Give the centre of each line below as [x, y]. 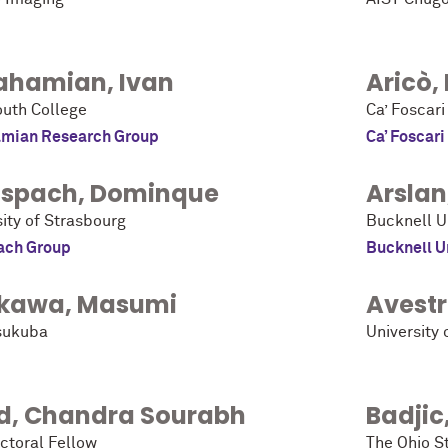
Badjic [405, 416]
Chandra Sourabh [135, 416]
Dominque [154, 194]
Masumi [127, 305]
